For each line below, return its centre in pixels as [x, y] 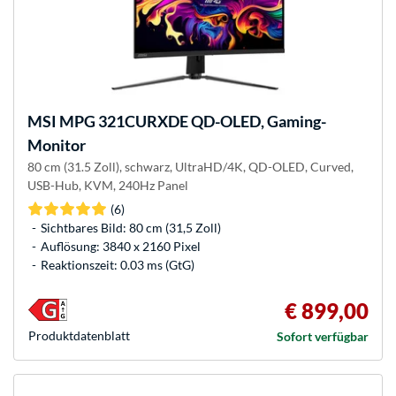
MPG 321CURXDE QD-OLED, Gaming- [191, 121]
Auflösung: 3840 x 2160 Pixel [121, 246]
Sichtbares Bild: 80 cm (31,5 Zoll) [131, 227]
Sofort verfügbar [323, 336]
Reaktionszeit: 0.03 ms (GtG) [118, 264]
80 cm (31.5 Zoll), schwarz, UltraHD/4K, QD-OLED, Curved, [190, 166]
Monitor [57, 145]
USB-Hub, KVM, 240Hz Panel [108, 185]
